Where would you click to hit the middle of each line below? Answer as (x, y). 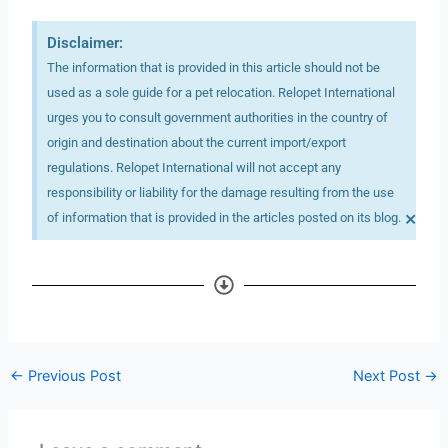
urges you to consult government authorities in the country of (218, 118)
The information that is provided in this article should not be (214, 68)
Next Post (389, 376)
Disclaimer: (85, 43)
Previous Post (72, 376)
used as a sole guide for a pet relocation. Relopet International (221, 93)
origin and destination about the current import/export (197, 143)
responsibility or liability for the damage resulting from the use (221, 193)
